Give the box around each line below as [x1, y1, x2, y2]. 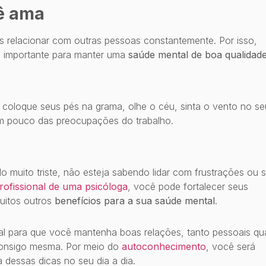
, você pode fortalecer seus [128, 180, 248, 193]
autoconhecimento [122, 240, 206, 253]
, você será [206, 240, 255, 253]
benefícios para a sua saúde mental [55, 195, 215, 207]
